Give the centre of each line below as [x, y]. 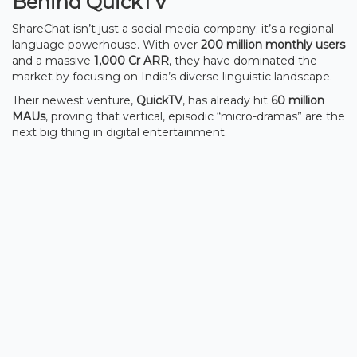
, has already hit [227, 100]
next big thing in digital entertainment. [120, 132]
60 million [298, 100]
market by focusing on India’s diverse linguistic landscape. [172, 76]
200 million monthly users [273, 44]
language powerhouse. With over [106, 44]
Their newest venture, [74, 100]
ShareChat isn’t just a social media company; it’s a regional [173, 28]
